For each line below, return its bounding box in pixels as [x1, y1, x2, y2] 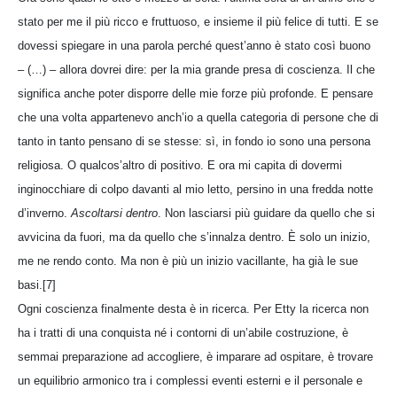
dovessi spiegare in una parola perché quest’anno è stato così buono [18, 38, 370, 52]
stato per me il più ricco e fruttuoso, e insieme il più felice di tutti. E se [18, 14, 378, 28]
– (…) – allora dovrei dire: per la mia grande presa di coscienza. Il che [18, 62, 375, 76]
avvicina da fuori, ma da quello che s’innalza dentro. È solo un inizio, [18, 230, 370, 244]
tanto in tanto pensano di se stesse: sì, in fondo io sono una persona [18, 134, 370, 148]
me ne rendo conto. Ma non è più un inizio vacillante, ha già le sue [18, 253, 358, 268]
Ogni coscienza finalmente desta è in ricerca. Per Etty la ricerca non [18, 301, 369, 315]
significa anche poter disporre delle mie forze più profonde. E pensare [18, 86, 373, 100]
